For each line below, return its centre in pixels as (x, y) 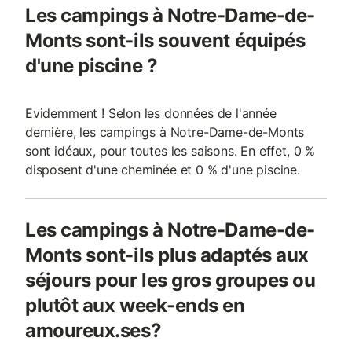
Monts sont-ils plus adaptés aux (167, 255)
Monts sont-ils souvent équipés (165, 40)
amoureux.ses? (93, 330)
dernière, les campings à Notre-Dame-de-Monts (165, 132)
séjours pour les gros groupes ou (170, 280)
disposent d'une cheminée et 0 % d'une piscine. (163, 170)
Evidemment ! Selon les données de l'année (151, 113)
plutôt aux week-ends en (135, 305)
